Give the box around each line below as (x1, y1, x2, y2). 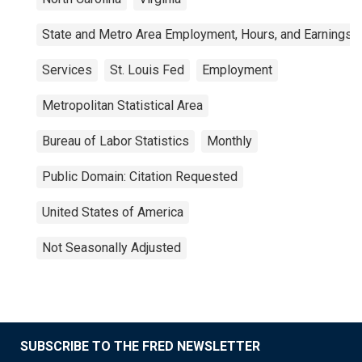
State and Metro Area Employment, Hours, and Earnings (42, 27, 352, 42)
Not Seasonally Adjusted (42, 240, 181, 255)
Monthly (207, 133, 252, 149)
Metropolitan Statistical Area (42, 98, 203, 113)
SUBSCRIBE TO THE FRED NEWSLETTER (20, 339, 260, 354)
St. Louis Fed (110, 62, 184, 78)
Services (42, 62, 92, 78)
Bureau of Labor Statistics (42, 133, 189, 149)
